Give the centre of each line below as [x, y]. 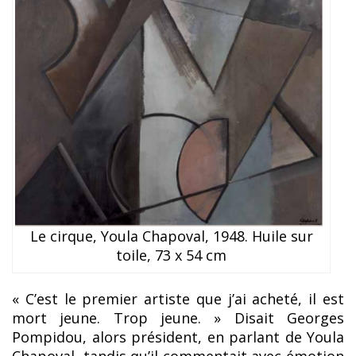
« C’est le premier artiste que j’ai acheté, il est [178, 299]
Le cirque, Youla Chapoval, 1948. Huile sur [171, 236]
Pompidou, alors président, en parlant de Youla [178, 337]
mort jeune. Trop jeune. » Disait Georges [178, 318]
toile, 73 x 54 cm [172, 255]
